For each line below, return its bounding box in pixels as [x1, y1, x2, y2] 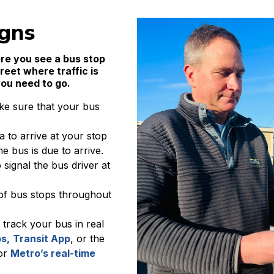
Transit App [13, 232, 70, 245]
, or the [70, 232, 105, 245]
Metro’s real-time [10, 247, 95, 259]
